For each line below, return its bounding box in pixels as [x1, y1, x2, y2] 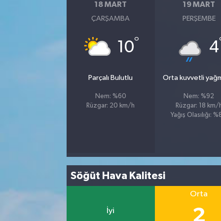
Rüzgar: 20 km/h [86, 103, 135, 110]
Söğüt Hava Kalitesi [71, 170, 166, 181]
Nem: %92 [184, 93, 215, 100]
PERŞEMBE [182, 15, 216, 23]
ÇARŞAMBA [91, 15, 130, 23]
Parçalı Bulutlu [88, 74, 133, 82]
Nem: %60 [95, 93, 126, 100]
